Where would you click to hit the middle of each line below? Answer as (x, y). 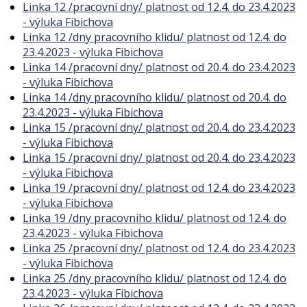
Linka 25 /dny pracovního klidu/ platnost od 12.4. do (155, 278)
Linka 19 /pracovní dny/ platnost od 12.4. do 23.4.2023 (159, 188)
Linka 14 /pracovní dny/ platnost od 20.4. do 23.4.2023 (159, 67)
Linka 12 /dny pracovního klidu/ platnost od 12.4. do (155, 37)
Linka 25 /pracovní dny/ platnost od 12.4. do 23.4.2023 (159, 248)
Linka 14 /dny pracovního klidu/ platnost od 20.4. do (155, 97)
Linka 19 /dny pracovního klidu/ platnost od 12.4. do (155, 218)
